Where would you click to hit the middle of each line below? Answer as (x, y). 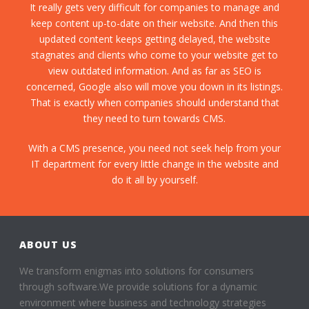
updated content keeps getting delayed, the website (154, 39)
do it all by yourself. (154, 179)
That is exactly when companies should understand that (154, 102)
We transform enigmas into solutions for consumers (137, 270)
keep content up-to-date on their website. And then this (154, 23)
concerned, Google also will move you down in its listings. (154, 86)
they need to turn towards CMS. (154, 118)
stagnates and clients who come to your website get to (154, 54)
